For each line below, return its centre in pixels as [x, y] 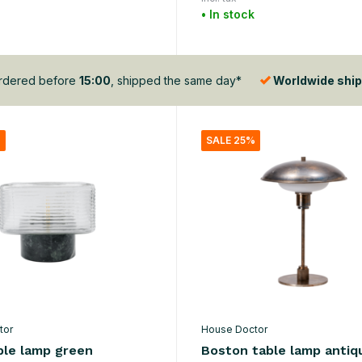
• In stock [227, 15]
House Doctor [234, 330]
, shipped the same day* [176, 80]
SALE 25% [230, 141]
